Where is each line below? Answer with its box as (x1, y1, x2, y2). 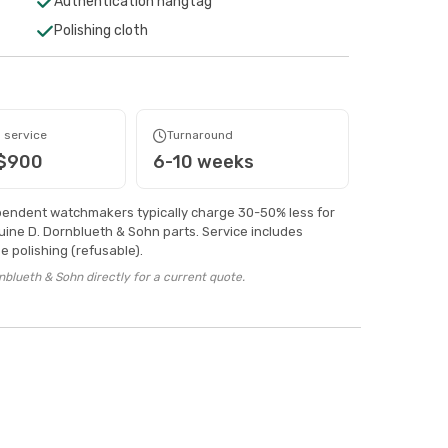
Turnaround (167, 128, 234, 142)
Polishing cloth (53, 22, 148, 39)
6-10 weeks (153, 151, 255, 173)
